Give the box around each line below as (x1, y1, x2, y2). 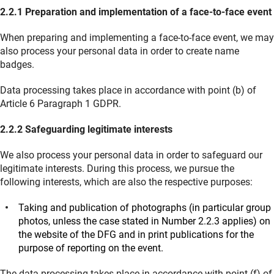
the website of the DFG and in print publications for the (18, 229, 254, 241)
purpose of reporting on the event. (18, 242, 163, 254)
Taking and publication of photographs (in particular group (18, 202, 271, 214)
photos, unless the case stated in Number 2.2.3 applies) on (18, 215, 270, 228)
